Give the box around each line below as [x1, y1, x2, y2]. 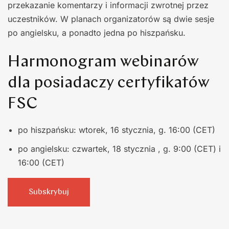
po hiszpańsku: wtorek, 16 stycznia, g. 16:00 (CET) [18, 124, 215, 135]
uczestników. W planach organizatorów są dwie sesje [8, 13, 214, 24]
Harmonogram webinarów [8, 54, 199, 71]
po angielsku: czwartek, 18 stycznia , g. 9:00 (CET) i [18, 143, 221, 154]
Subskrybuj [29, 188, 69, 196]
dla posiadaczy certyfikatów [8, 75, 210, 91]
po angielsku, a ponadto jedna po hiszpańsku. [8, 27, 186, 38]
